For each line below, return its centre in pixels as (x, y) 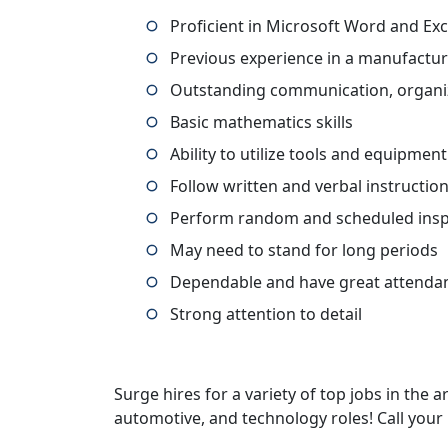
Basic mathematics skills (261, 122)
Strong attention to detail (266, 314)
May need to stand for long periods (304, 250)
